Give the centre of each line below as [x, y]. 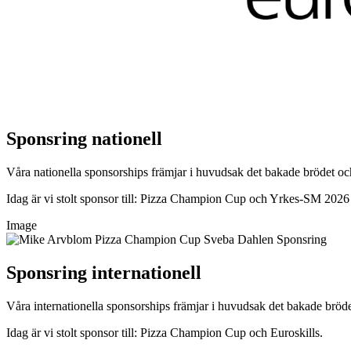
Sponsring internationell [104, 273]
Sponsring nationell [84, 139]
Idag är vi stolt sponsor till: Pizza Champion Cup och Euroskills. [165, 333]
